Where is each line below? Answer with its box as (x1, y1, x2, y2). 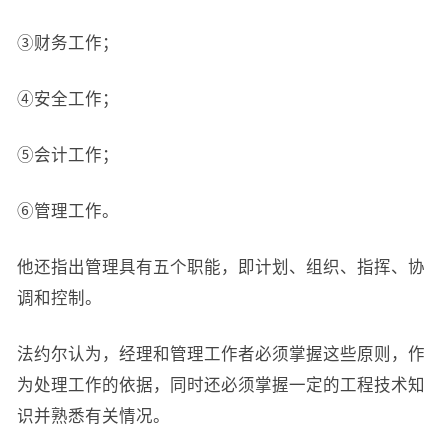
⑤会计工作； (16, 146, 119, 164)
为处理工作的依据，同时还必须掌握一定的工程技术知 (16, 376, 425, 394)
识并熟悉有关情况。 (16, 407, 170, 425)
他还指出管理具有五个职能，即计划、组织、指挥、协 (16, 258, 425, 276)
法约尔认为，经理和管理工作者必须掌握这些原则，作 (16, 345, 425, 363)
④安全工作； (16, 90, 119, 108)
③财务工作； (16, 34, 119, 52)
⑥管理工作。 (16, 202, 119, 220)
